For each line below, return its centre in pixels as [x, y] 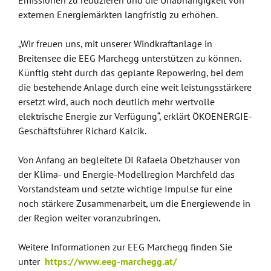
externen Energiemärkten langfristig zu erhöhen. [118, 15]
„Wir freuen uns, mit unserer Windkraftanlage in [115, 44]
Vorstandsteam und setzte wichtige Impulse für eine [125, 189]
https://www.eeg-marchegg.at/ [111, 261]
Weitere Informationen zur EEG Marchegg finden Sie [125, 247]
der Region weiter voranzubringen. [89, 218]
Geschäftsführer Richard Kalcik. [82, 131]
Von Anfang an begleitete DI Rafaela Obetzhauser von [129, 160]
